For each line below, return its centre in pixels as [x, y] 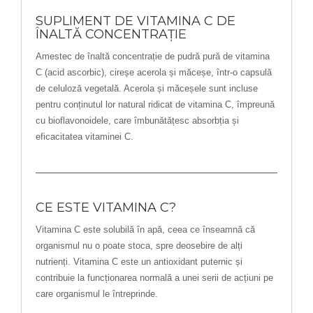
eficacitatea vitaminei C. [85, 137]
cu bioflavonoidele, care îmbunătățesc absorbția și [137, 121]
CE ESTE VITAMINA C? [106, 208]
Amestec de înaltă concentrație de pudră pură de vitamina [153, 56]
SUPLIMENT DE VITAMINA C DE [136, 21]
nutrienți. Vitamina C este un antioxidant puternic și [139, 262]
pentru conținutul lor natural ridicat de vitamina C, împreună [155, 104]
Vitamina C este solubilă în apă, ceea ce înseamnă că [145, 230]
